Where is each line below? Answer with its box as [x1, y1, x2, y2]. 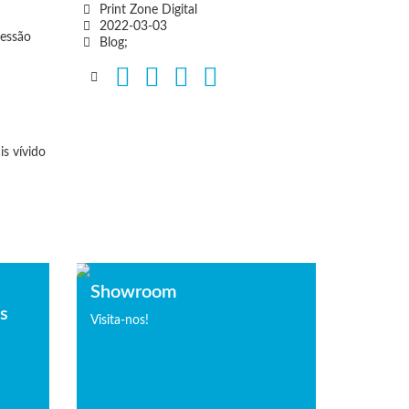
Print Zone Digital [99, 3, 197, 16]
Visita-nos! [89, 313, 149, 327]
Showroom [89, 282, 177, 301]
